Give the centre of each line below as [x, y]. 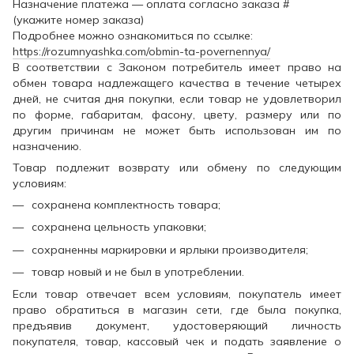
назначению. [47, 146]
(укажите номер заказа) [78, 19]
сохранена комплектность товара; [126, 204]
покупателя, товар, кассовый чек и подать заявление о [177, 342]
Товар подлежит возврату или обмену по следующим [177, 167]
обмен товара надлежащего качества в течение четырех [177, 83]
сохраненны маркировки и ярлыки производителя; [170, 249]
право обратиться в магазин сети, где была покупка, [177, 310]
